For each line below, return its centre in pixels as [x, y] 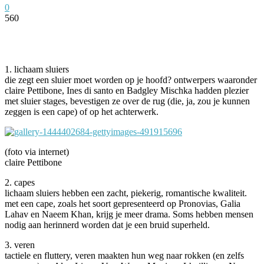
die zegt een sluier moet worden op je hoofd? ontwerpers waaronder [131, 80]
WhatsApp [242, 35]
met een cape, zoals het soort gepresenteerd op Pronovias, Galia [123, 203]
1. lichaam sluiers [37, 69]
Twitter [109, 35]
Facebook [44, 35]
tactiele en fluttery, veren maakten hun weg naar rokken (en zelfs [124, 255]
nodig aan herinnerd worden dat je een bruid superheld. [107, 225]
